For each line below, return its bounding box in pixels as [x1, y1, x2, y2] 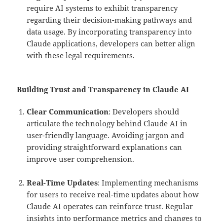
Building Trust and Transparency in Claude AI [17, 84, 189, 95]
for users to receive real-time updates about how [27, 189, 199, 200]
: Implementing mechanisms [98, 178, 199, 188]
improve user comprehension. [27, 154, 135, 164]
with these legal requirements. [27, 50, 135, 61]
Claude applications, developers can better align [27, 38, 196, 49]
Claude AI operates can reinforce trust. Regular [27, 201, 193, 212]
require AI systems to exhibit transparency [27, 3, 178, 13]
